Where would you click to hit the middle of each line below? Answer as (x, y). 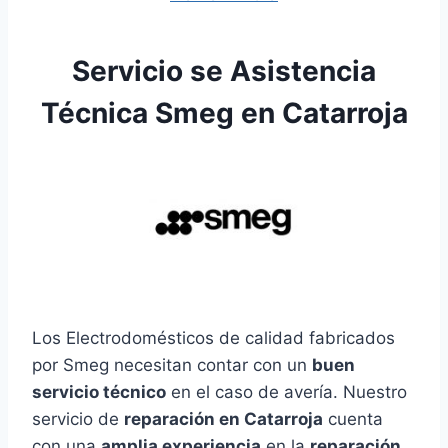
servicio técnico (99, 392)
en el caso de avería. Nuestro (286, 392)
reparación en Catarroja (223, 419)
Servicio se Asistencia (224, 71)
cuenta (353, 419)
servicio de (78, 419)
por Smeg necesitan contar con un (172, 365)
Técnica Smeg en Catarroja (224, 113)
